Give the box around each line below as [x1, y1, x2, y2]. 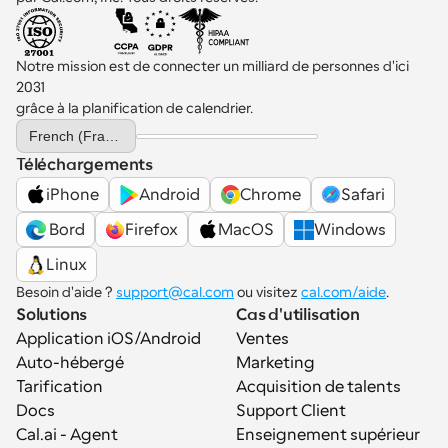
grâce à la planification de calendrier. [16, 100, 253, 116]
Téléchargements [16, 156, 153, 174]
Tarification [16, 378, 103, 396]
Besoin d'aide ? [16, 284, 116, 300]
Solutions [16, 306, 88, 324]
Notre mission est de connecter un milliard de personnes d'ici [16, 58, 409, 74]
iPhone [46, 185, 99, 204]
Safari [341, 185, 385, 204]
